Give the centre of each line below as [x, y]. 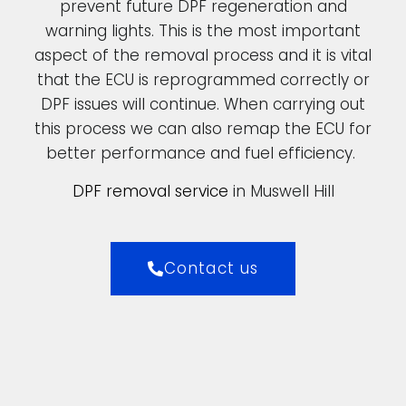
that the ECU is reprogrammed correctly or [203, 80]
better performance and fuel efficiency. [203, 154]
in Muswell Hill [281, 191]
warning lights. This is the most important [203, 31]
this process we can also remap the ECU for [203, 129]
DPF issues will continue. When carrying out [203, 105]
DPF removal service [150, 191]
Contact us [212, 268]
